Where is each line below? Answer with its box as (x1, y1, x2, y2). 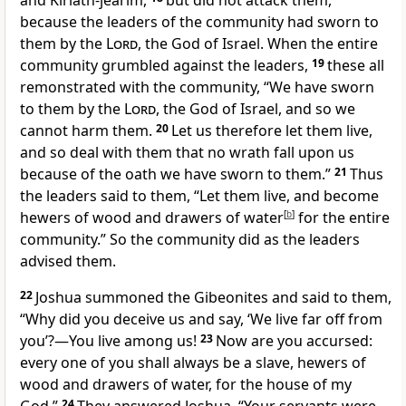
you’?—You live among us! (20, 331, 200, 352)
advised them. (20, 251, 116, 272)
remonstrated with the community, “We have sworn (20, 77, 374, 98)
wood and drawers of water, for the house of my (20, 374, 352, 395)
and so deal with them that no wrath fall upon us (20, 142, 354, 163)
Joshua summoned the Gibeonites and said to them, (35, 287, 391, 308)
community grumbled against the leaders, (20, 55, 312, 76)
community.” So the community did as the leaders (20, 229, 360, 250)
